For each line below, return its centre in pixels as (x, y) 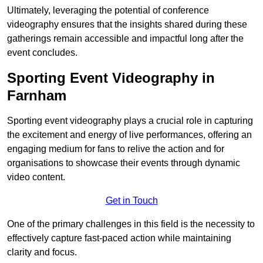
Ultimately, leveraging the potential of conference (108, 10)
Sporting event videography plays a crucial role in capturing (130, 121)
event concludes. (42, 53)
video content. (36, 177)
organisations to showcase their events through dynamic (124, 163)
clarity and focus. (42, 252)
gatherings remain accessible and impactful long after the (125, 38)
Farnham (37, 95)
